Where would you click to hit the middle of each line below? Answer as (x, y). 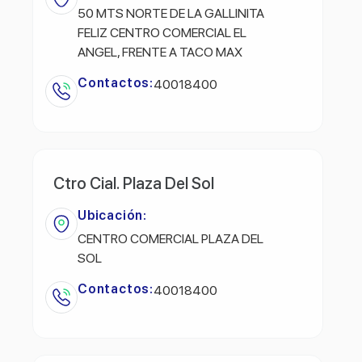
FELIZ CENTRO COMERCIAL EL (162, 32)
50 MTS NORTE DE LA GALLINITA (171, 13)
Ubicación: (112, 215)
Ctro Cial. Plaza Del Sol (134, 183)
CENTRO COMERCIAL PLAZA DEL (170, 238)
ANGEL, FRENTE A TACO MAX (160, 52)
